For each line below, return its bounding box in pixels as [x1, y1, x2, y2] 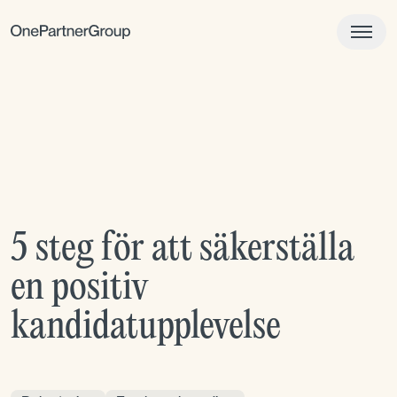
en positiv [11, 268, 149, 309]
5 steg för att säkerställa [11, 229, 354, 270]
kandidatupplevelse [11, 307, 281, 348]
